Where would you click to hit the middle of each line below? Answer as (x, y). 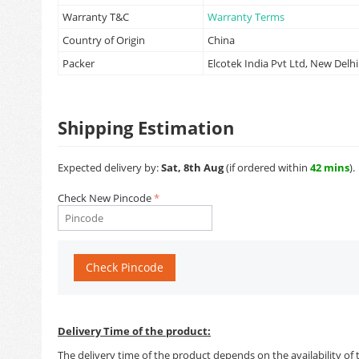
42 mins (330, 167)
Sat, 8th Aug (192, 167)
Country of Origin (104, 40)
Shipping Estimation (146, 127)
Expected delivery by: (109, 167)
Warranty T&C (96, 17)
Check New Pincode (105, 198)
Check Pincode (125, 267)
